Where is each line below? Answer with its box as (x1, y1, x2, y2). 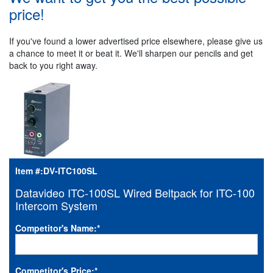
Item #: (15, 164, 43, 177)
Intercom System (15, 197, 97, 213)
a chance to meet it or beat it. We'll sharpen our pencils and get (9, 46, 253, 59)
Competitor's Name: (15, 221, 97, 234)
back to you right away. (9, 58, 97, 71)
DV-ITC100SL (43, 164, 97, 177)
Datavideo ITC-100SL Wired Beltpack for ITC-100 (15, 184, 255, 200)
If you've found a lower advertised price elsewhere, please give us (9, 34, 263, 47)
